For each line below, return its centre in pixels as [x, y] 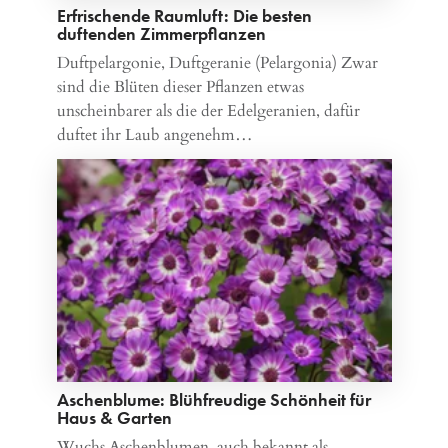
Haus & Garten [114, 418]
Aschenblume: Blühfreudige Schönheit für [213, 400]
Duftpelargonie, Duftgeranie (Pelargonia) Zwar [217, 62]
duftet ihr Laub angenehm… [154, 134]
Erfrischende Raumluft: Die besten [184, 15]
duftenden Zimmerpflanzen [161, 33]
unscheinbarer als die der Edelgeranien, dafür [208, 110]
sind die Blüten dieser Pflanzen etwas [180, 86]
